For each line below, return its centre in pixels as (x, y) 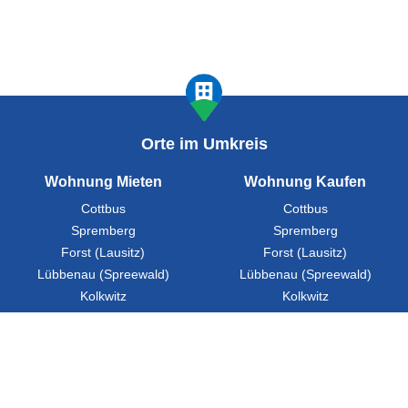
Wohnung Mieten (103, 181)
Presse (146, 393)
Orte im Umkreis (204, 143)
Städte (303, 393)
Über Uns (363, 393)
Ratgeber (44, 393)
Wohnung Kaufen (305, 181)
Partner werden (225, 393)
